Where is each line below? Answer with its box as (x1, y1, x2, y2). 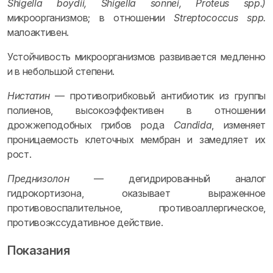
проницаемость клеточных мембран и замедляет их (7, 133, 266, 146)
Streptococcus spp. (174, 12, 266, 24)
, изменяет (211, 119, 266, 131)
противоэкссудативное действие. (7, 216, 163, 229)
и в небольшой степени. (7, 65, 115, 77)
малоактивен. (7, 26, 69, 38)
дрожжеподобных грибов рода (7, 119, 174, 131)
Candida (173, 119, 212, 131)
